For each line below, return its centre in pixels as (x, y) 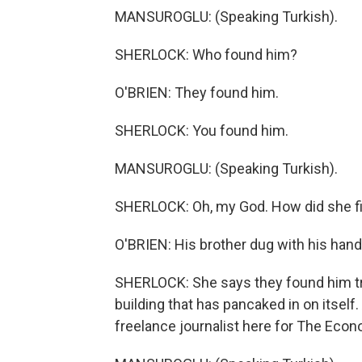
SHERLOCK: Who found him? (206, 55)
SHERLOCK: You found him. (202, 130)
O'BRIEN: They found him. (197, 93)
